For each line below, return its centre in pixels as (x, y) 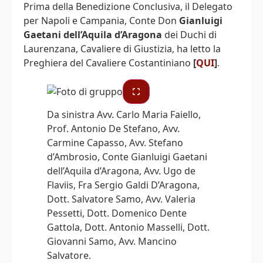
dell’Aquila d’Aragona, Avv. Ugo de (121, 171)
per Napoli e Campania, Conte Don (101, 21)
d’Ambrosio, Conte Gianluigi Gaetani (127, 157)
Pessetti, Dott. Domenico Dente (117, 213)
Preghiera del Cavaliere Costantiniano (108, 63)
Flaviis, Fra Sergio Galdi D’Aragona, (123, 185)
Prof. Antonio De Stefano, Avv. (113, 129)
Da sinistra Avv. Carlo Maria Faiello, (124, 115)
